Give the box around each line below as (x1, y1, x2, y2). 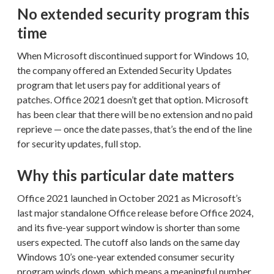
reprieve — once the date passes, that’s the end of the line (17, 122, 252, 135)
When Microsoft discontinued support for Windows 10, (17, 49, 248, 61)
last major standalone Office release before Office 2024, (17, 206, 253, 218)
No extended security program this (17, 4, 250, 23)
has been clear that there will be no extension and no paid (17, 108, 253, 120)
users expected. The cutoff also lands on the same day (17, 235, 240, 248)
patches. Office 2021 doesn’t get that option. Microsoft (17, 93, 248, 105)
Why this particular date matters (17, 166, 234, 184)
